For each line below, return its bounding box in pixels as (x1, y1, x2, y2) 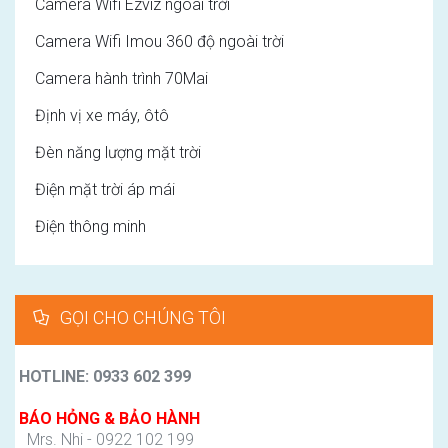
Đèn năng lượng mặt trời (35, 142, 201, 162)
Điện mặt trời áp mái (35, 179, 175, 199)
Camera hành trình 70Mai (35, 68, 208, 88)
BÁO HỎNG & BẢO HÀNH (15, 408, 200, 428)
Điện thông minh (35, 216, 146, 236)
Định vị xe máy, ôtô (35, 105, 169, 125)
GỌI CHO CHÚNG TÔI (60, 306, 226, 328)
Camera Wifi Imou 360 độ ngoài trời (35, 31, 284, 51)
